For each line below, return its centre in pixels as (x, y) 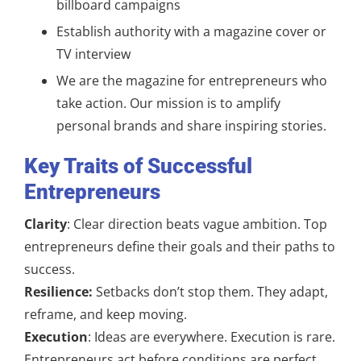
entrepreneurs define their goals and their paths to (180, 247)
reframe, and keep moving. (106, 314)
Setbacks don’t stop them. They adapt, (210, 292)
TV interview (93, 54)
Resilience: (58, 292)
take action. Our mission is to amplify (168, 103)
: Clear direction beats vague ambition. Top (197, 224)
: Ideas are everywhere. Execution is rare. (212, 337)
